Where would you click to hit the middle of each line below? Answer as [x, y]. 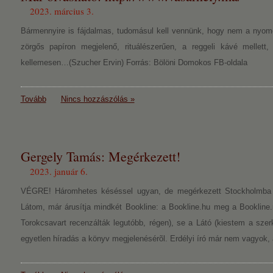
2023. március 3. [62, 11]
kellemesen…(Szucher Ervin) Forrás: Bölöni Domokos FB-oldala [134, 62]
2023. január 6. [58, 171]
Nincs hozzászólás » [97, 99]
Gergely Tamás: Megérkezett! [100, 156]
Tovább [33, 99]
